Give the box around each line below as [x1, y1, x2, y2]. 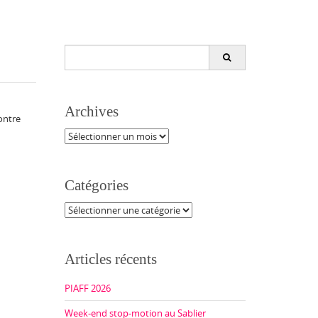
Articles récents [65, 250, 157, 268]
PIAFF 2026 [65, 281, 111, 295]
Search [64, 44, 92, 57]
